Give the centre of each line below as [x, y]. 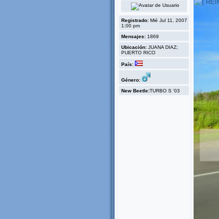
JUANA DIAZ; [162, 47]
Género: [131, 80]
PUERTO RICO [138, 53]
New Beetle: [135, 91]
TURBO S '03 [165, 91]
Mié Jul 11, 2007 [168, 20]
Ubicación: [134, 47]
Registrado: [135, 20]
